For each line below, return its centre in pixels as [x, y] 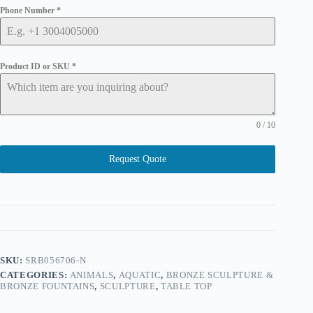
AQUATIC [140, 275]
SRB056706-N [56, 260]
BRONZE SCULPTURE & [220, 275]
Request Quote [138, 159]
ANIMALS [92, 275]
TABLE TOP [186, 286]
